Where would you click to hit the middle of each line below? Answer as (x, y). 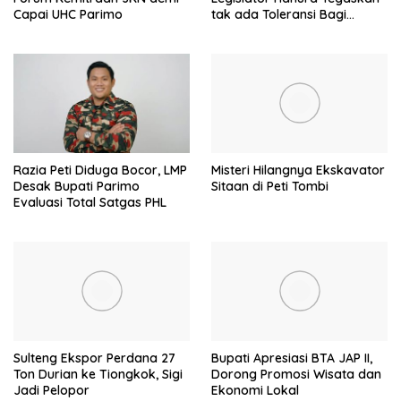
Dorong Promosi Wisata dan (296, 374)
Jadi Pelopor (51, 390)
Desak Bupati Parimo (77, 186)
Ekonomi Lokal (255, 390)
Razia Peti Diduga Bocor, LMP (100, 170)
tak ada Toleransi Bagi (279, 14)
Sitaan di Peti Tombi (270, 186)
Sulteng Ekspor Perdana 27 (94, 358)
